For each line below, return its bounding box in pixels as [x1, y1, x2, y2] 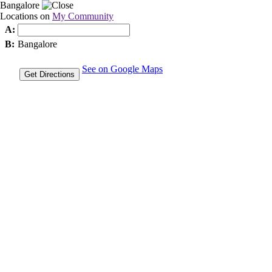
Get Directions [24, 70, 75, 79]
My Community [52, 11, 114, 21]
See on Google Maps [82, 64, 163, 74]
